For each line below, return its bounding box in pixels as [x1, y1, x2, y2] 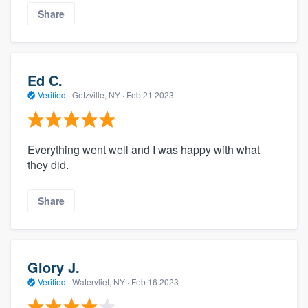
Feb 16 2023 [131, 275, 179, 287]
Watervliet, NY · [70, 275, 131, 287]
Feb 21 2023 [126, 88, 174, 100]
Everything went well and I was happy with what [27, 142, 260, 158]
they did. [27, 157, 69, 173]
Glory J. [27, 256, 80, 277]
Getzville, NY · [70, 88, 126, 100]
